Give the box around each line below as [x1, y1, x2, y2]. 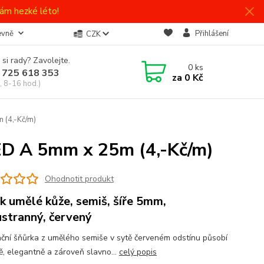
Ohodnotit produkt [44, 173, 114, 184]
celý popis [118, 246, 157, 258]
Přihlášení [194, 28, 229, 39]
